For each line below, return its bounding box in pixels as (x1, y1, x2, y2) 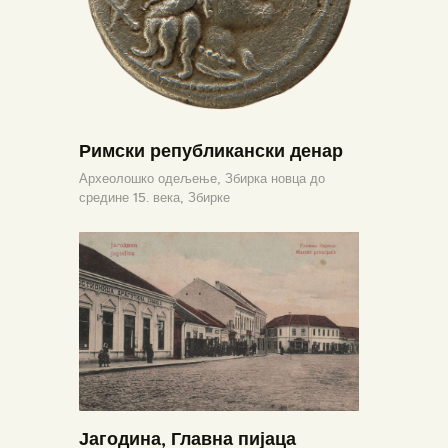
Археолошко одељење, (79, 169, 225, 187)
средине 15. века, (79, 188, 188, 206)
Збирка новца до (225, 169, 325, 187)
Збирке (188, 188, 230, 206)
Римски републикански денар (79, 139, 343, 163)
